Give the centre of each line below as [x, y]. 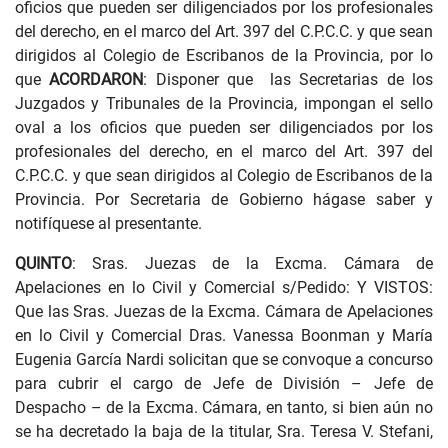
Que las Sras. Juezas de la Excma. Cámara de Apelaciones [224, 311]
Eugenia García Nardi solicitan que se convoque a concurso [224, 359]
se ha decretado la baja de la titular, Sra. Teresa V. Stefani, [224, 431]
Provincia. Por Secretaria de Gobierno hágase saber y [224, 199]
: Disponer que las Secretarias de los [288, 79]
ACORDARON [96, 79]
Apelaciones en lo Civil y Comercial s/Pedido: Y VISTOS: [224, 287]
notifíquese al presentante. [110, 223]
